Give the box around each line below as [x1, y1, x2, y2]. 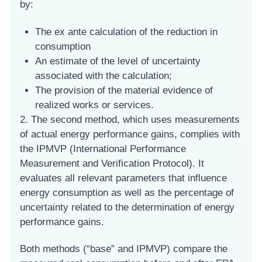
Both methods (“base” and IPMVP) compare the [20, 243, 227, 254]
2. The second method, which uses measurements [20, 113, 240, 125]
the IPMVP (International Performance [20, 143, 186, 154]
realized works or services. [35, 99, 154, 111]
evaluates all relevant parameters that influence [20, 172, 227, 184]
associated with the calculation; [35, 70, 172, 81]
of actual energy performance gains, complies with [20, 128, 240, 140]
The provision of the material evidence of [35, 84, 213, 96]
